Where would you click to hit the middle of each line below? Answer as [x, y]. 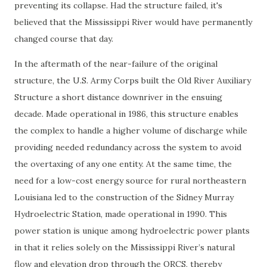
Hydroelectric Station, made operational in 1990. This [121, 214]
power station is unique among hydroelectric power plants [132, 231]
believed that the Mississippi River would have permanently [133, 22]
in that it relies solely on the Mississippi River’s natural [125, 247]
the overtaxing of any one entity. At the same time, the [123, 164]
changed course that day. [64, 39]
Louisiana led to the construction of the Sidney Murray [124, 197]
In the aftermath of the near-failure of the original [116, 64]
